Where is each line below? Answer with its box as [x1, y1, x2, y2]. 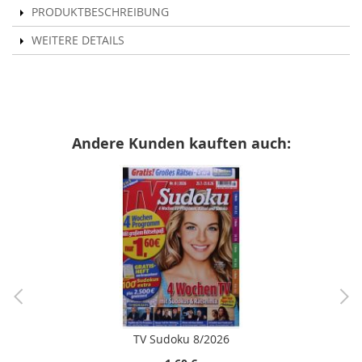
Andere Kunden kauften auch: [71, 133, 291, 154]
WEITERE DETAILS [32, 32, 124, 48]
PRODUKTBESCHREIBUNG [32, 4, 169, 20]
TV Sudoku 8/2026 [133, 331, 229, 347]
